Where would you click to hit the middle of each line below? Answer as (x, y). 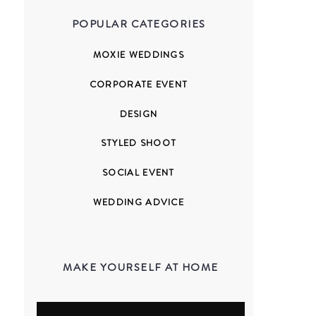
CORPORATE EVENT (139, 84)
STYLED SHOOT (139, 143)
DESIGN (139, 114)
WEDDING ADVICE (139, 202)
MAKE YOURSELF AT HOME (141, 267)
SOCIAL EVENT (139, 172)
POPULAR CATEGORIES (139, 24)
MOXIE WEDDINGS (139, 55)
